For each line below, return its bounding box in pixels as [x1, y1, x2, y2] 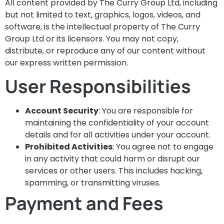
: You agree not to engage [112, 141, 213, 153]
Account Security [25, 105, 98, 117]
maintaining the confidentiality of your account [25, 117, 209, 129]
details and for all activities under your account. [25, 129, 210, 141]
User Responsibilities [5, 74, 191, 99]
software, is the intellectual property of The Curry [5, 20, 200, 32]
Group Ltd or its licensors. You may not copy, [5, 32, 178, 44]
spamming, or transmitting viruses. [25, 177, 160, 189]
